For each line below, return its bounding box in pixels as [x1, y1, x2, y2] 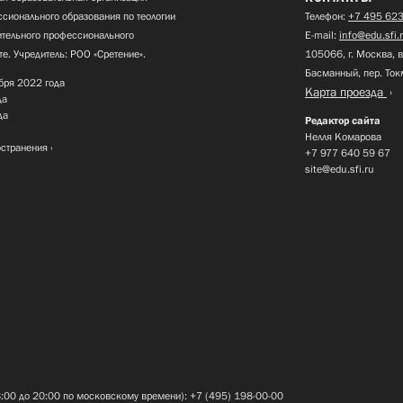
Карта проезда [305, 85, 387, 100]
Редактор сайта [305, 114, 381, 128]
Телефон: [305, 10, 348, 23]
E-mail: [305, 29, 339, 42]
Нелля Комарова [305, 130, 381, 144]
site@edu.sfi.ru [305, 163, 374, 176]
